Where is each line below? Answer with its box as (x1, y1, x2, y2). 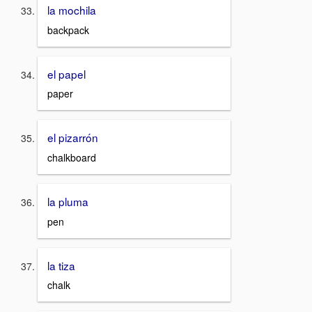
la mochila (47, 2, 96, 17)
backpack (47, 22, 89, 37)
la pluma (47, 194, 88, 210)
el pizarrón (47, 130, 98, 146)
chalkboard (47, 150, 96, 165)
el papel (47, 65, 86, 81)
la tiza (47, 257, 75, 273)
